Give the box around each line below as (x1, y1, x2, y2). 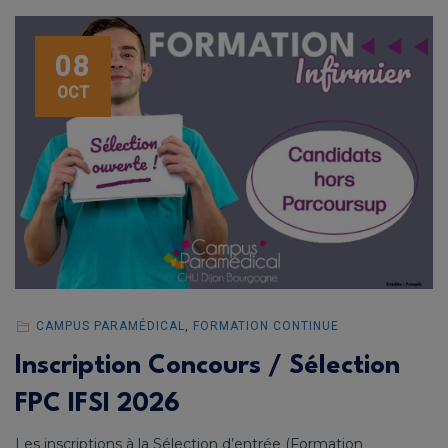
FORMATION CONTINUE (192, 319, 339, 334)
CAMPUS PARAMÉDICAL (35, 319, 185, 334)
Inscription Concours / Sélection (15, 353, 400, 380)
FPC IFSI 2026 (15, 391, 180, 418)
